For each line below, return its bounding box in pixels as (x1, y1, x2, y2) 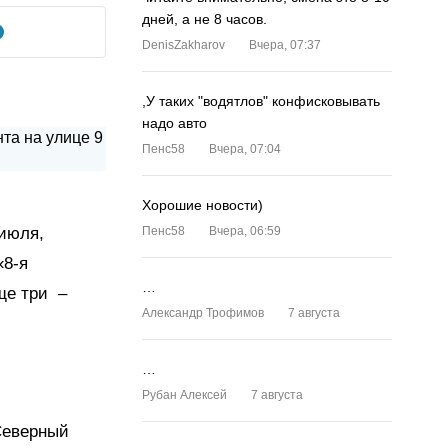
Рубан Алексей (142, 388, 227, 402)
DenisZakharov (142, 38, 225, 52)
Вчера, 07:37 (249, 38, 321, 52)
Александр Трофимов (142, 306, 264, 320)
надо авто (142, 115, 207, 131)
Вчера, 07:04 (209, 142, 281, 156)
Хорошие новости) (142, 197, 263, 213)
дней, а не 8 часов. (142, 11, 267, 27)
